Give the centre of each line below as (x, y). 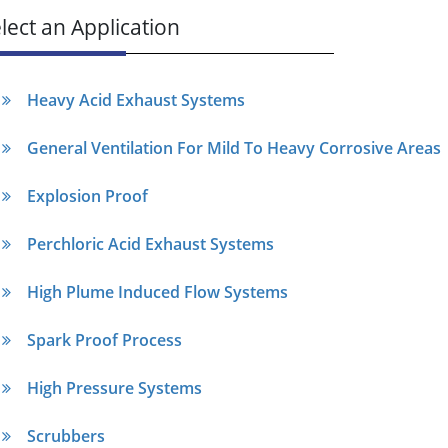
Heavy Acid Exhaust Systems (136, 99)
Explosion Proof (87, 195)
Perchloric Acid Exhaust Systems (150, 243)
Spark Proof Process (104, 339)
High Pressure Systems (114, 387)
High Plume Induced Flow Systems (157, 291)
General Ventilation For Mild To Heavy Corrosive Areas (234, 147)
